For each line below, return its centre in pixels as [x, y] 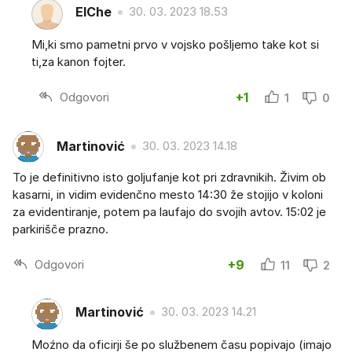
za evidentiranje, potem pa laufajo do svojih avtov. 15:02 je [169, 211]
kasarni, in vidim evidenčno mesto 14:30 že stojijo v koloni [168, 194]
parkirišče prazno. [60, 229]
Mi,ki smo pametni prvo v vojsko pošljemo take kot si [175, 44]
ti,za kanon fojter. [79, 61]
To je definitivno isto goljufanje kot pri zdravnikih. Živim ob [169, 177]
